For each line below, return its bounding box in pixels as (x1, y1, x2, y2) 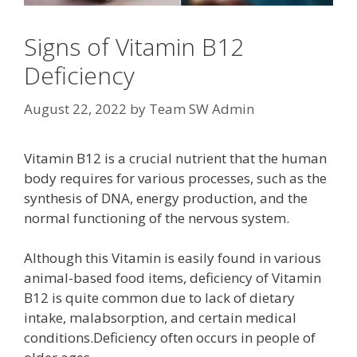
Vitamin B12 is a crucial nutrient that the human (24, 148, 327, 167)
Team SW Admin (149, 99, 254, 118)
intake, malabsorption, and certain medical (24, 308, 296, 328)
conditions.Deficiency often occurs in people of (24, 328, 316, 347)
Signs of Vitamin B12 (24, 30, 244, 64)
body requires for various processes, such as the (24, 168, 327, 187)
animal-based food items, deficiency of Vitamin (24, 269, 321, 288)
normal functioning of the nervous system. (24, 208, 289, 227)
